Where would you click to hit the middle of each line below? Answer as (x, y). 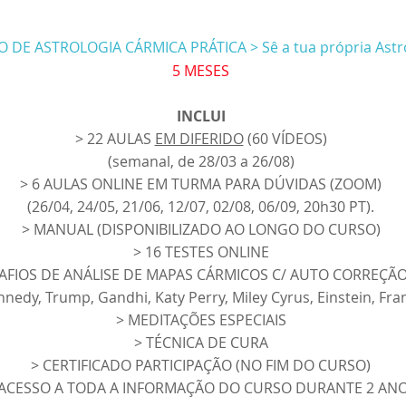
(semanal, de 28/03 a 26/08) (201, 161)
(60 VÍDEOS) (285, 138)
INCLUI (201, 116)
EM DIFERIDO (199, 138)
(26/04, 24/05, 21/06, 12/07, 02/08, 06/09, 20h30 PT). (201, 206)
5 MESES (201, 70)
